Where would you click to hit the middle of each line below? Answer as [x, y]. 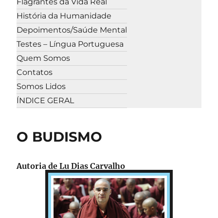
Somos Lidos [41, 87]
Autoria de [38, 166]
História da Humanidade [64, 16]
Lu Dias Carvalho [92, 166]
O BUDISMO [60, 136]
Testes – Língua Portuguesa [70, 44]
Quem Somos [44, 58]
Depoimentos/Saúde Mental [72, 30]
